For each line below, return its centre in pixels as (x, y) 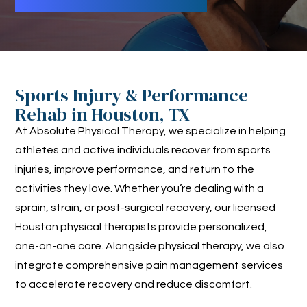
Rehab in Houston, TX (103, 114)
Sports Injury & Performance (132, 95)
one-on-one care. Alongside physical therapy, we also (150, 246)
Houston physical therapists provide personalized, (142, 226)
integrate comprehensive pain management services (149, 265)
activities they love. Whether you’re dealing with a (140, 188)
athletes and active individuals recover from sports (143, 150)
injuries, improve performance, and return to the (135, 169)
